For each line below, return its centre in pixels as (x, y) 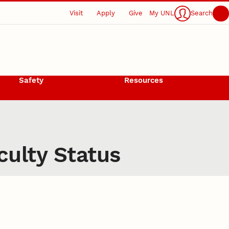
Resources (143, 81)
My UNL (162, 13)
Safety (31, 81)
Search (202, 13)
